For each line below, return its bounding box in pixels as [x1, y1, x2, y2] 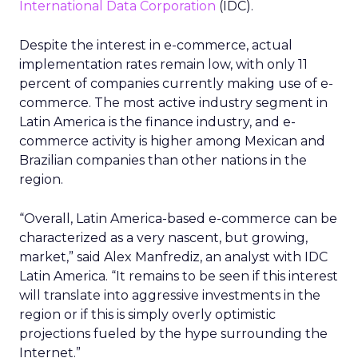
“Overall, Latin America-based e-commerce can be [19, 211, 337, 226]
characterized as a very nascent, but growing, [19, 230, 308, 245]
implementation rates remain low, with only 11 [19, 57, 308, 72]
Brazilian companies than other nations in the [19, 153, 307, 168]
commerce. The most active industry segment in [19, 95, 328, 110]
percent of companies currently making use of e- [19, 76, 333, 91]
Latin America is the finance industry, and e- [19, 114, 296, 129]
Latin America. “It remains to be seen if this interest [19, 268, 338, 284]
